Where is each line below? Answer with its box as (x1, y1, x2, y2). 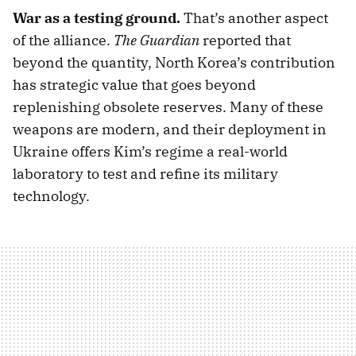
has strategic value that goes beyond (13, 75, 256, 94)
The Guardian (114, 30, 203, 49)
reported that (203, 30, 291, 49)
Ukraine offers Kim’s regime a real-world (13, 141, 288, 161)
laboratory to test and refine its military (13, 164, 278, 183)
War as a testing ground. (13, 8, 184, 27)
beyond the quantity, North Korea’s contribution (13, 52, 335, 72)
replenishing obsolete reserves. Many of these (13, 97, 323, 116)
